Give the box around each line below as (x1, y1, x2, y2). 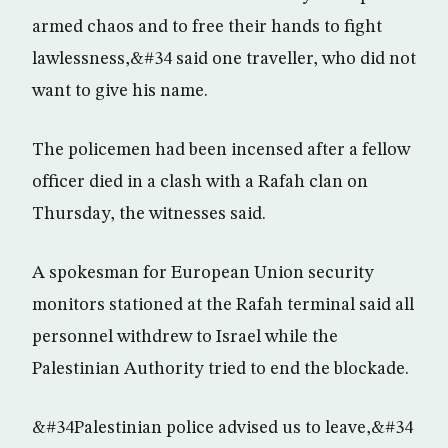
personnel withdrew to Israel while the (32, 328, 338, 346)
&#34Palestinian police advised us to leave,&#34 (32, 419, 413, 437)
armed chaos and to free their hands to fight (32, 18, 382, 36)
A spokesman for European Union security (32, 264, 374, 282)
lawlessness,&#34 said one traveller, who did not (32, 50, 416, 68)
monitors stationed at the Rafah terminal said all (32, 296, 414, 314)
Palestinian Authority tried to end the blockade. (32, 360, 409, 378)
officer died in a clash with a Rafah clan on (32, 173, 368, 191)
